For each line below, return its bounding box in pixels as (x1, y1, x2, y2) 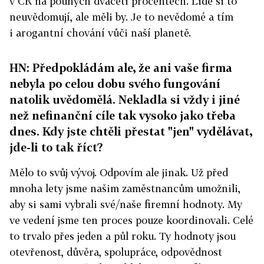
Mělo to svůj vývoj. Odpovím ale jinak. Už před (9, 166, 228, 179)
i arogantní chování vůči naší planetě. (9, 27, 191, 39)
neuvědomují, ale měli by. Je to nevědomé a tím (9, 11, 233, 23)
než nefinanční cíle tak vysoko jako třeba (9, 108, 236, 122)
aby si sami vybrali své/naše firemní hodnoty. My (9, 198, 242, 210)
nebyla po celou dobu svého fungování (9, 77, 220, 90)
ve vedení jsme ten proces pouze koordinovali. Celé (9, 214, 253, 226)
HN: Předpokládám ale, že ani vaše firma (9, 61, 232, 74)
